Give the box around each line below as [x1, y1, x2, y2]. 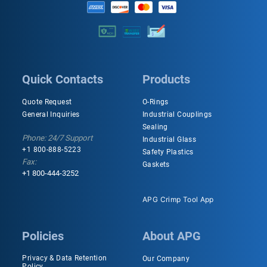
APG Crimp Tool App [142, 195, 214, 204]
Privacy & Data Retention [22, 254, 107, 263]
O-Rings [142, 98, 169, 107]
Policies [22, 229, 64, 244]
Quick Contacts [22, 72, 104, 87]
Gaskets [142, 160, 170, 169]
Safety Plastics [142, 148, 194, 157]
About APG [142, 229, 201, 244]
